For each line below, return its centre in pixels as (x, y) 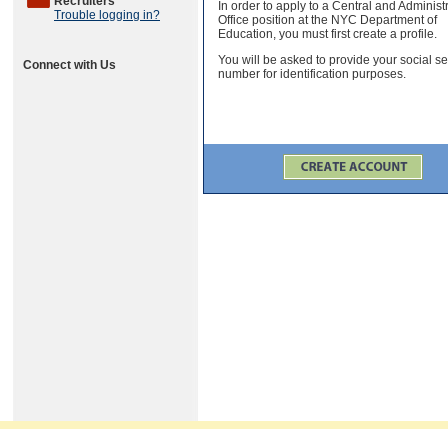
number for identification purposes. (312, 73)
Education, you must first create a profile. (327, 33)
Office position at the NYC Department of (327, 19)
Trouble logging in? (107, 15)
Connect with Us (69, 65)
